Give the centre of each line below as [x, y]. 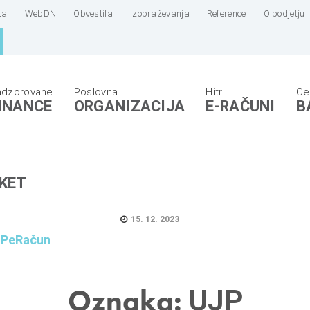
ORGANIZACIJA [129, 106]
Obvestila [93, 13]
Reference [226, 13]
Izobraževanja [159, 13]
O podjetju [284, 13]
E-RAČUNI [240, 106]
